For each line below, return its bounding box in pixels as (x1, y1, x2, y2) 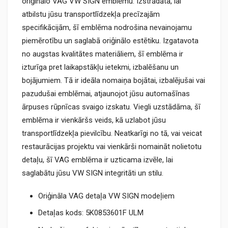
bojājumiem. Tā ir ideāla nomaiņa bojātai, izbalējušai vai (22, 76, 205, 85)
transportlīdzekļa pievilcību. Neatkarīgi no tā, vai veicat (22, 129, 202, 138)
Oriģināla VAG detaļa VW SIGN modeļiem (38, 191, 175, 201)
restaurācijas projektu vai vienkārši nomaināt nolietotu (22, 142, 202, 151)
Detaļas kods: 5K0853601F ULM (38, 208, 144, 218)
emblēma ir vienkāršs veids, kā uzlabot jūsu (22, 116, 166, 125)
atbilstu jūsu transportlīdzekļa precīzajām (22, 10, 160, 19)
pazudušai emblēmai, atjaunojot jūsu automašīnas (22, 89, 190, 98)
